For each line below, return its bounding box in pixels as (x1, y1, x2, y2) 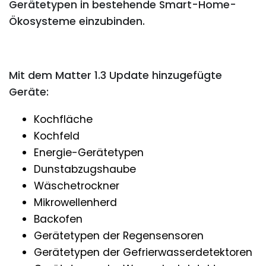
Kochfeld (34, 128, 80, 143)
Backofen (34, 211, 83, 226)
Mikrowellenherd (34, 195, 117, 210)
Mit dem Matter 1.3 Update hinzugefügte (9, 68, 222, 83)
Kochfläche (34, 112, 93, 126)
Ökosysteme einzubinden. (9, 14, 145, 29)
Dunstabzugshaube (34, 161, 136, 176)
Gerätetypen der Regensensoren (34, 228, 207, 243)
